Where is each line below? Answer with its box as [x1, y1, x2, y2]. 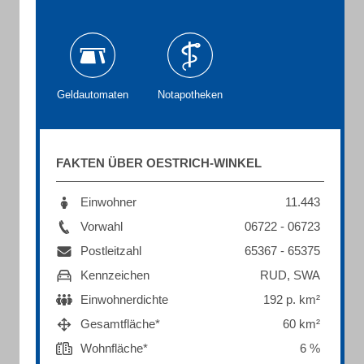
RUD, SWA [260, 268, 320, 282]
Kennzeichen [80, 268, 149, 282]
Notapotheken [158, 89, 223, 101]
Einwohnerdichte [80, 292, 168, 306]
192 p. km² [263, 292, 320, 306]
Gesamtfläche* [80, 317, 160, 331]
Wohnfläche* [80, 341, 148, 355]
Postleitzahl [80, 244, 141, 258]
